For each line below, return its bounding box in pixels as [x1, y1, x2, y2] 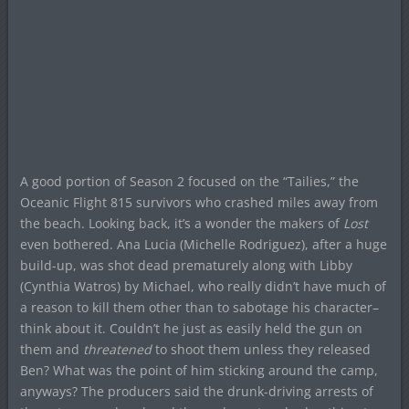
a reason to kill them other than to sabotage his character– [19, 298, 379, 316]
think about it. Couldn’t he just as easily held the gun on [19, 319, 362, 337]
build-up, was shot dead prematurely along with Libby [19, 256, 352, 274]
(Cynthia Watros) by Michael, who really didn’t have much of [19, 277, 386, 295]
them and [19, 340, 83, 358]
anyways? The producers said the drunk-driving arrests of [19, 382, 373, 400]
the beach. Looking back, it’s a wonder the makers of [19, 214, 343, 232]
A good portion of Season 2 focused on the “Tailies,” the [19, 172, 359, 190]
